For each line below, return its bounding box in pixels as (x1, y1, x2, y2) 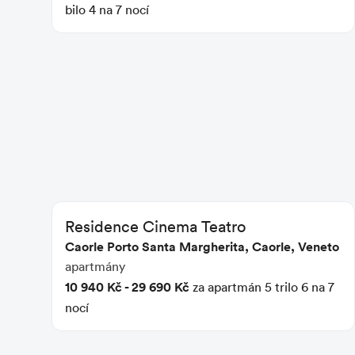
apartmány (65, 258, 125, 274)
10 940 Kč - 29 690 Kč (65, 277, 189, 296)
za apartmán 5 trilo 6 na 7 (189, 278, 334, 295)
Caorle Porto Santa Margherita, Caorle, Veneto (65, 237, 339, 255)
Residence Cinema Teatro (65, 215, 246, 236)
